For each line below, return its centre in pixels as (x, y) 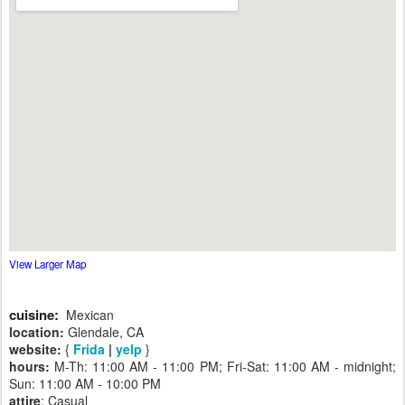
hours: (29, 366)
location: (38, 331)
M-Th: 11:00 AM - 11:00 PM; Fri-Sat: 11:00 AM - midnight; (223, 366)
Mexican (90, 314)
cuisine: (34, 314)
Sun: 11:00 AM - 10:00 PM (85, 383)
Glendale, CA (106, 331)
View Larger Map (47, 264)
